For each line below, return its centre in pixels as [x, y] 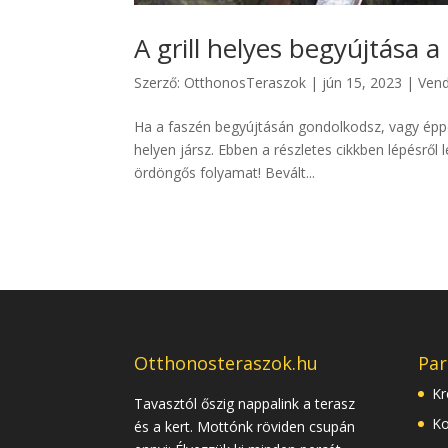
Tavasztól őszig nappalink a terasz [245, 404]
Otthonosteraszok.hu [226, 363]
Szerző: [159, 82]
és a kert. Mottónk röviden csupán [245, 427]
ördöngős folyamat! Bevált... [225, 172]
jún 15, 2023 [362, 82]
